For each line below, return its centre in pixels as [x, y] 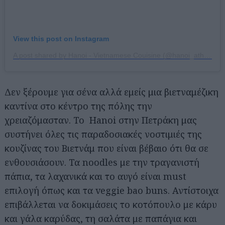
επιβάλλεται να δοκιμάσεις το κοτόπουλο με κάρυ [111, 205]
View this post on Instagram [61, 39]
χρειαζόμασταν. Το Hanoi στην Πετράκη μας [101, 120]
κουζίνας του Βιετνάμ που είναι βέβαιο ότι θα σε [106, 148]
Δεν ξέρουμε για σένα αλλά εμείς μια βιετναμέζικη [111, 92]
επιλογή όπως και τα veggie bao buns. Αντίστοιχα [111, 191]
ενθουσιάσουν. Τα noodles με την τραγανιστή [102, 162]
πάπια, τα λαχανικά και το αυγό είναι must [95, 177]
